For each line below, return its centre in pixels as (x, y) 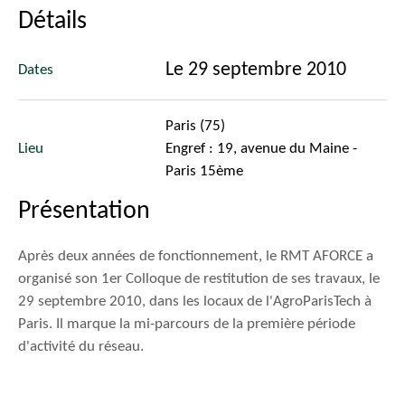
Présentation (84, 211)
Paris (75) (196, 126)
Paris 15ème (205, 171)
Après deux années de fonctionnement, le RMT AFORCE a (196, 256)
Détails (52, 21)
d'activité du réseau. (81, 346)
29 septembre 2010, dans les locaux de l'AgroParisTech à (195, 301)
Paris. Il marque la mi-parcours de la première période (187, 324)
